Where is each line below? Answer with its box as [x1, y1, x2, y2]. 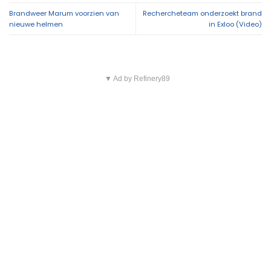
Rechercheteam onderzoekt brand [143, 8, 262, 18]
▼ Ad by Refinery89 [104, 74, 170, 83]
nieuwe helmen [9, 19, 63, 29]
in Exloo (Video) [209, 19, 262, 29]
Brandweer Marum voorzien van [9, 8, 119, 18]
